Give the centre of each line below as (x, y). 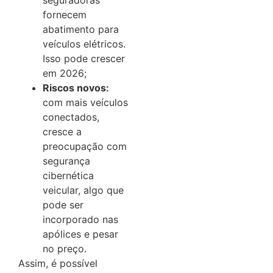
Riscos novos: (76, 88)
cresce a (62, 132)
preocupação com (85, 147)
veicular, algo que (83, 190)
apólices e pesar (80, 234)
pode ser (63, 205)
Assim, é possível (58, 264)
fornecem (65, 15)
